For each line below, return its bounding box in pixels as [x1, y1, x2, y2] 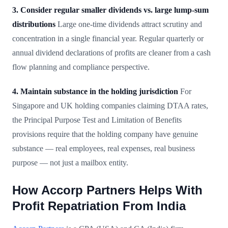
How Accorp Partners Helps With [12, 183, 203, 197]
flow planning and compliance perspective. [12, 62, 150, 71]
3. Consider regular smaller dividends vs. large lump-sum [12, 5, 209, 14]
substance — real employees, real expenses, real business [12, 144, 195, 153]
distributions [12, 19, 55, 28]
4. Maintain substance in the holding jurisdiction [12, 87, 178, 96]
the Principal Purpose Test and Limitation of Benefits [12, 115, 182, 124]
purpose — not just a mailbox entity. [12, 158, 128, 167]
